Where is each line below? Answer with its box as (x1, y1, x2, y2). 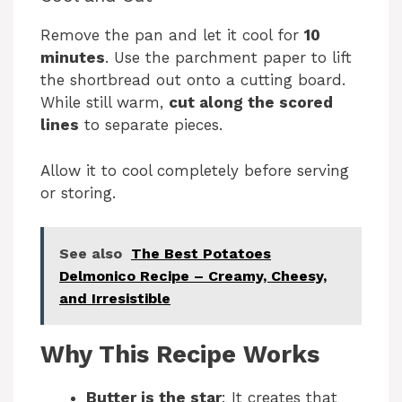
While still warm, (40, 93, 169, 112)
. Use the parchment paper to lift (105, 48, 352, 67)
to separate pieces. (79, 116, 223, 135)
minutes (40, 48, 105, 67)
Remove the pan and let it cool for (40, 26, 304, 45)
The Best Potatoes (131, 245, 271, 263)
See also (59, 245, 122, 263)
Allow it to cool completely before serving (40, 161, 349, 179)
